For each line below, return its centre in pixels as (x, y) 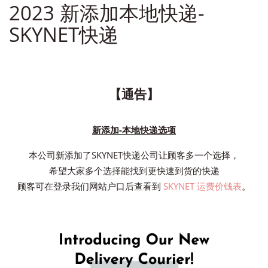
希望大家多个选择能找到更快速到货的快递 (134, 170)
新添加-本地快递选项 (134, 130)
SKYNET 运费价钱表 (202, 186)
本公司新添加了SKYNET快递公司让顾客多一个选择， (134, 155)
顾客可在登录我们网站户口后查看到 (90, 186)
